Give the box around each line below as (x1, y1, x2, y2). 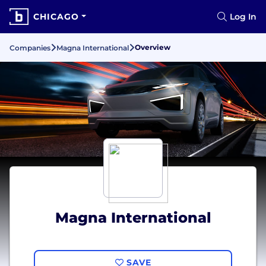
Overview (135, 43, 170, 52)
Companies (9, 43, 50, 52)
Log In (230, 11, 256, 22)
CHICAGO (33, 11, 79, 22)
